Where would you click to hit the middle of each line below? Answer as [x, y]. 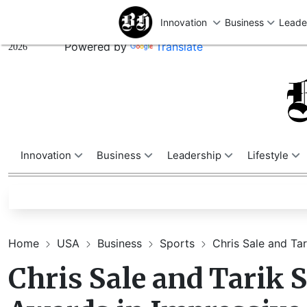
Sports [179, 244]
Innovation [47, 156]
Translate [179, 46]
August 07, [29, 33]
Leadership [195, 156]
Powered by [97, 46]
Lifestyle [269, 156]
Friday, [22, 18]
